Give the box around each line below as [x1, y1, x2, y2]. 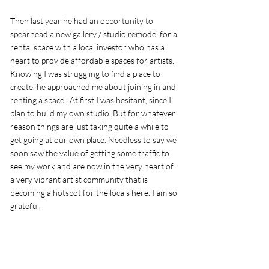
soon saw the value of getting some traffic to [10, 147, 171, 158]
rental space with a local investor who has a [10, 41, 166, 52]
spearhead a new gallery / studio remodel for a [10, 28, 179, 39]
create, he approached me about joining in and [10, 81, 178, 92]
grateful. [10, 200, 43, 211]
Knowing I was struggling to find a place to [10, 68, 162, 79]
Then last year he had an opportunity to [10, 15, 155, 26]
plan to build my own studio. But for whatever [10, 107, 177, 118]
